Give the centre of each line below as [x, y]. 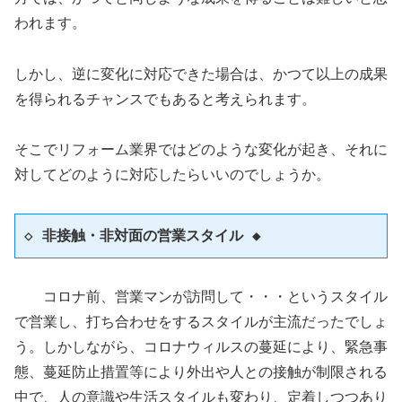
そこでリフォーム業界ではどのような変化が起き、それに [201, 150]
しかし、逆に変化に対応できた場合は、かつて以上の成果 [201, 74]
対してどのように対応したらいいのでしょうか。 [172, 175]
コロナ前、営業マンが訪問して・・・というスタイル [201, 297]
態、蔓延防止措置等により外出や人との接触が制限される [201, 372]
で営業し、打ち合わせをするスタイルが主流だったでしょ [201, 322]
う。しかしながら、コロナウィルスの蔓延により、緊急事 [201, 347]
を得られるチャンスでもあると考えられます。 [165, 99]
